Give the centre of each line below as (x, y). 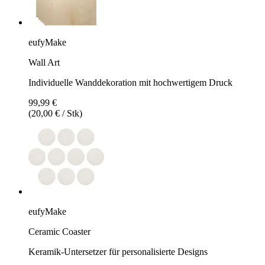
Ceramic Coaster (59, 231)
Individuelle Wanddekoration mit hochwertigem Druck (130, 82)
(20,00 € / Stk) (55, 113)
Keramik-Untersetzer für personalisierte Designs (118, 251)
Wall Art (44, 62)
